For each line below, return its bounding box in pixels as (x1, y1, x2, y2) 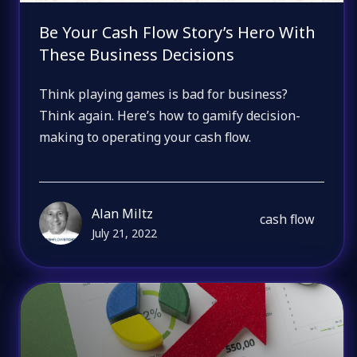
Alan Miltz (92, 204, 154, 222)
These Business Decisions (39, 43, 235, 65)
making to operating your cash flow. (39, 128, 252, 147)
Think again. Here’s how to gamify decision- (39, 107, 301, 125)
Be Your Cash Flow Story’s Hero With (39, 21, 316, 43)
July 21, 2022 (92, 225, 158, 241)
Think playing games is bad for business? (39, 85, 288, 104)
